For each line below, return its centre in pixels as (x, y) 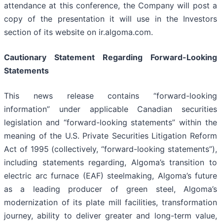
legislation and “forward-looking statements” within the (110, 123)
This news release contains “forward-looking (110, 96)
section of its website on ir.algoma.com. (78, 32)
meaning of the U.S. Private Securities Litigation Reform (110, 136)
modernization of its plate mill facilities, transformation (110, 203)
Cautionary (25, 57)
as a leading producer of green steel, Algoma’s (110, 189)
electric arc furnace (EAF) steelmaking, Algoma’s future (110, 176)
